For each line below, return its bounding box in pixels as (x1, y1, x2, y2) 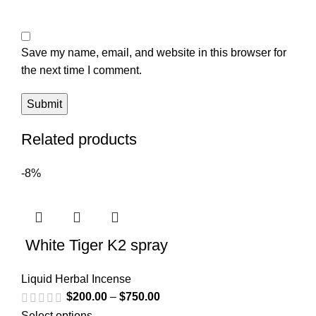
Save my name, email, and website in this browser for (21, 47, 286, 59)
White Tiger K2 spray (21, 236, 168, 255)
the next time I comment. (21, 64, 142, 77)
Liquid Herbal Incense (21, 273, 131, 286)
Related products (21, 130, 137, 149)
